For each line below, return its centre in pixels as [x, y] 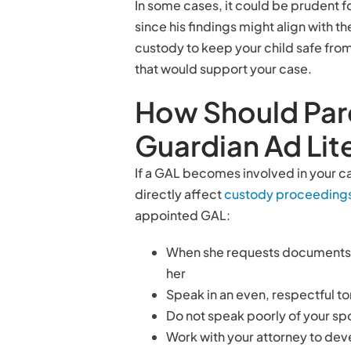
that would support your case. [223, 69]
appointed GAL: [183, 215]
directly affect [179, 194]
